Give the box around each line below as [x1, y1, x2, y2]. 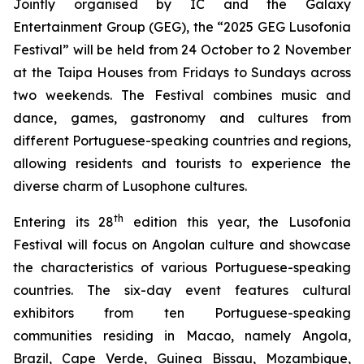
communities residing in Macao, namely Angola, [13, 327, 351, 344]
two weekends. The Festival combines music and [13, 87, 351, 103]
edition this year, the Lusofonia [123, 214, 352, 230]
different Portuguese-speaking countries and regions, [13, 132, 351, 149]
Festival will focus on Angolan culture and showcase [13, 236, 351, 253]
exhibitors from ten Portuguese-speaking [13, 305, 351, 321]
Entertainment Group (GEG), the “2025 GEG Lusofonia [13, 19, 351, 35]
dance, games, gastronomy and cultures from [13, 110, 351, 126]
